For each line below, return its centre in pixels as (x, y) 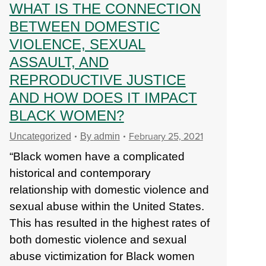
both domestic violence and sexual (98, 240)
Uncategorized (40, 136)
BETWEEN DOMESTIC (84, 26)
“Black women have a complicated (97, 156)
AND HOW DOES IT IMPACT (103, 98)
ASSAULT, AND (59, 62)
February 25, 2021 (166, 137)
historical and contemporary (80, 173)
